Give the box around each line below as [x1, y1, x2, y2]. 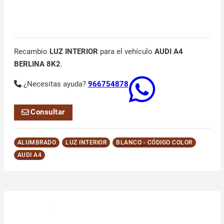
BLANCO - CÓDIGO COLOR [116, 138, 192, 146]
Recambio [13, 46, 49, 56]
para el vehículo [97, 46, 154, 56]
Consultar [30, 107, 65, 117]
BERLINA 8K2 [13, 59, 60, 68]
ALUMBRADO [17, 138, 56, 146]
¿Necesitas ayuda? [23, 79, 88, 88]
